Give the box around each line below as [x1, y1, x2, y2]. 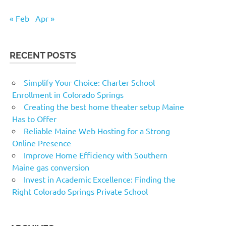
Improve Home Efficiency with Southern [24, 150, 167, 160]
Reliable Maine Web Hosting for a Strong [24, 126, 170, 136]
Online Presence [12, 138, 71, 148]
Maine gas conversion [12, 162, 89, 172]
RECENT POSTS [10, 50, 77, 61]
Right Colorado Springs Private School [12, 186, 148, 196]
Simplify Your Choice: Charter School [24, 77, 155, 87]
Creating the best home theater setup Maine [24, 101, 184, 111]
